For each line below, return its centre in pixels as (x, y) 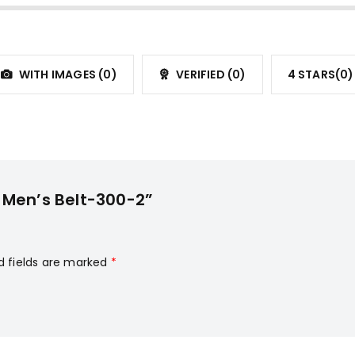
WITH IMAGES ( (60, 75)
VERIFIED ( (203, 75)
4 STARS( (314, 75)
